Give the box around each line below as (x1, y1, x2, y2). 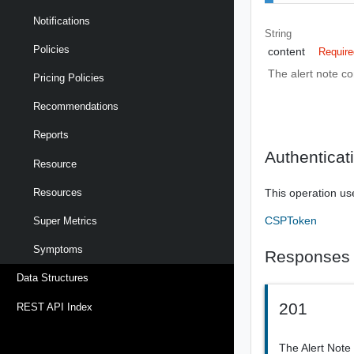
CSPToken (265, 213, 318, 227)
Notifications (33, 14, 90, 27)
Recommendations (33, 100, 119, 113)
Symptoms (33, 243, 83, 256)
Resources (33, 186, 82, 198)
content (267, 45, 305, 58)
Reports (33, 129, 69, 141)
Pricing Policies (33, 72, 104, 85)
